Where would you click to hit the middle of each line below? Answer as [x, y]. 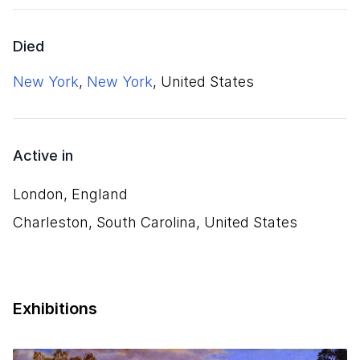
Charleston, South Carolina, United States [155, 222]
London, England [70, 194]
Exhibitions [55, 309]
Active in [43, 155]
